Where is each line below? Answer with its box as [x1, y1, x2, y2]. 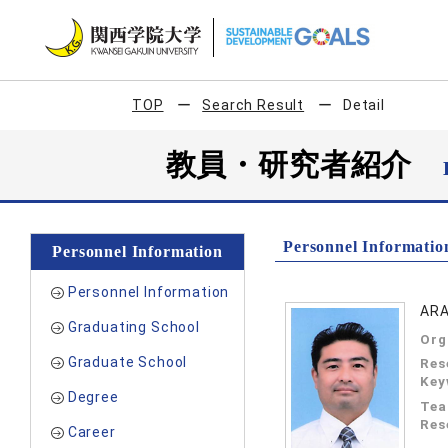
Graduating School [67, 319, 200, 335]
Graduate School [67, 354, 188, 370]
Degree [67, 389, 119, 405]
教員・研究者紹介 [165, 148, 444, 181]
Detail [342, 97, 385, 113]
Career [67, 424, 116, 440]
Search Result [202, 97, 305, 113]
